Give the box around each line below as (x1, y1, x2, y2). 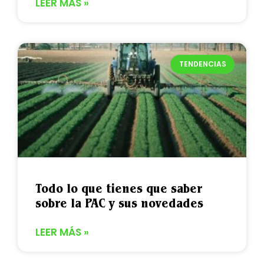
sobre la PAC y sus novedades (35, 195, 203, 210)
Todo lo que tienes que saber (35, 180, 202, 196)
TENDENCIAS (179, 58, 226, 69)
